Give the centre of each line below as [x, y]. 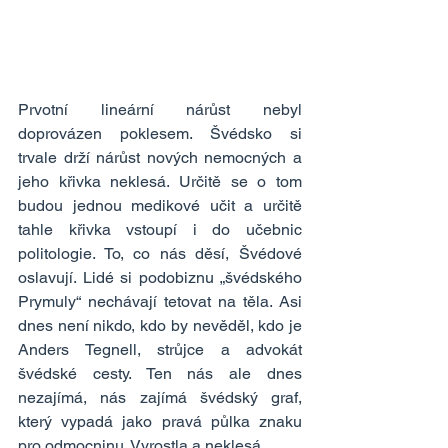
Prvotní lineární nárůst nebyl [160, 110]
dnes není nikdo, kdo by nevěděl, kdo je [160, 326]
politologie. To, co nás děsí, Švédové [160, 254]
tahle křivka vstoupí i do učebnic [160, 230]
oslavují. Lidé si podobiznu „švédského [160, 278]
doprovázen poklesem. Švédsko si [160, 134]
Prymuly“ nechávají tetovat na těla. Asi [160, 302]
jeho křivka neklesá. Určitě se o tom [160, 182]
